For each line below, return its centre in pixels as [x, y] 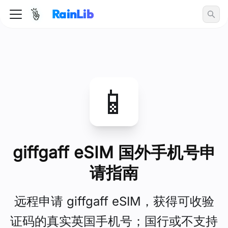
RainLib [73, 14]
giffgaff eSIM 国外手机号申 [114, 152]
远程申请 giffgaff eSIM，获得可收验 [114, 201]
